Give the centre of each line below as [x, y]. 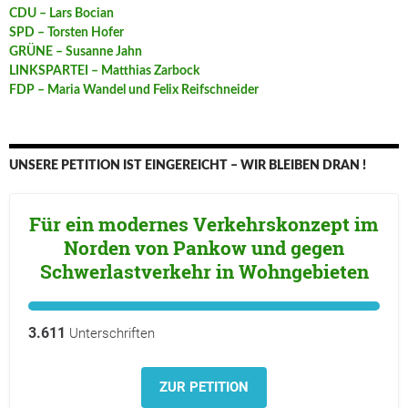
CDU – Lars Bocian [61, 14]
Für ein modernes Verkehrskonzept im [204, 224]
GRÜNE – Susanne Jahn [76, 52]
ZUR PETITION [204, 388]
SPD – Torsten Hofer [66, 33]
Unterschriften [110, 334]
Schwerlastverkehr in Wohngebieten [204, 272]
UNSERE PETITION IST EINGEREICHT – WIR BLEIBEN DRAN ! [188, 166]
